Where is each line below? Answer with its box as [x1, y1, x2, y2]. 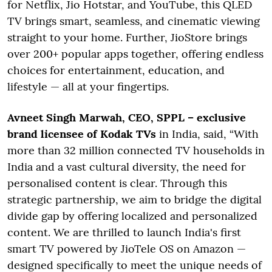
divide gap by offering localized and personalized [7, 208, 257, 223]
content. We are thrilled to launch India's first [7, 225, 241, 239]
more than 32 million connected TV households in [7, 143, 265, 157]
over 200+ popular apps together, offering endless [7, 46, 263, 61]
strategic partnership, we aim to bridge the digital [7, 192, 262, 206]
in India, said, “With [156, 126, 259, 141]
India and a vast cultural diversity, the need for [7, 159, 246, 174]
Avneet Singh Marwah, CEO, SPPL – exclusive [7, 110, 246, 124]
